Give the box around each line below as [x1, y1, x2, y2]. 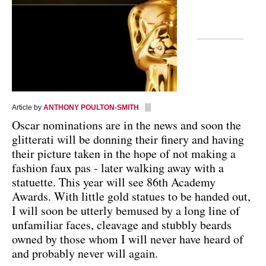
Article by [12, 103, 43, 112]
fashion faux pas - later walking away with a [12, 159, 224, 176]
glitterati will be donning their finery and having [12, 131, 244, 147]
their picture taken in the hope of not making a [12, 145, 236, 161]
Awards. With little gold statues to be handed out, [12, 188, 251, 204]
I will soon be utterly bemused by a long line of [12, 202, 240, 218]
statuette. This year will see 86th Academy [12, 173, 216, 190]
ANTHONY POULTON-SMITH [43, 103, 139, 112]
